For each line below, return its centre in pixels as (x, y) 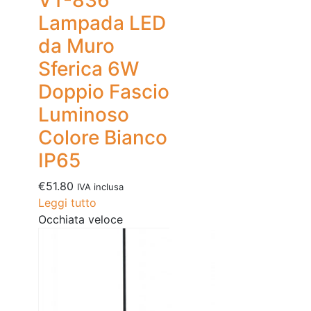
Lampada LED (102, 23)
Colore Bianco (103, 138)
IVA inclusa (100, 187)
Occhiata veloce (81, 220)
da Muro (76, 46)
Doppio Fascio (104, 92)
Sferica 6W (89, 69)
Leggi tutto (67, 203)
